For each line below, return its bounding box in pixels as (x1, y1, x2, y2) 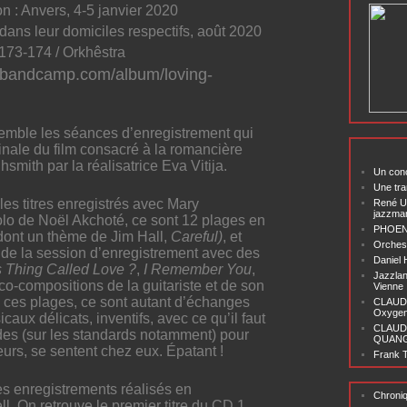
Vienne (373, 281, 403, 292)
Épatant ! (166, 342, 223, 359)
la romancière (154, 141, 243, 157)
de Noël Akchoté (18, 212, 124, 228)
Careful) (171, 228, 223, 244)
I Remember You (144, 261, 252, 277)
